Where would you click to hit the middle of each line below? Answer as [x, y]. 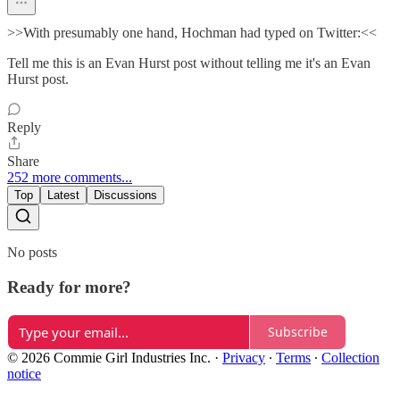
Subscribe [298, 332]
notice [24, 373]
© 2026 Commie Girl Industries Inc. [109, 357]
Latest [63, 196]
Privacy [244, 357]
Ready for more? [69, 287]
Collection [350, 357]
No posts [32, 253]
